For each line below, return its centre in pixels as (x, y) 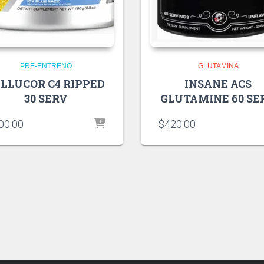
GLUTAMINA (218, 66)
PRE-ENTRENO (46, 66)
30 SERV (46, 98)
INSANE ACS (218, 83)
